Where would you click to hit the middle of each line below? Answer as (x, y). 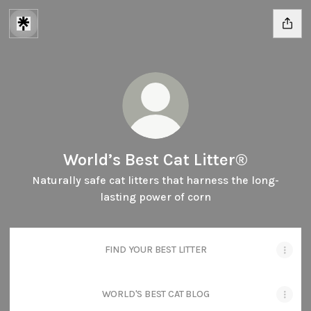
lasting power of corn (155, 197)
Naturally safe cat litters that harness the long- (155, 180)
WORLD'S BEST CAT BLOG (155, 294)
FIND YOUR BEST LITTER (155, 250)
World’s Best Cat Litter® (155, 160)
